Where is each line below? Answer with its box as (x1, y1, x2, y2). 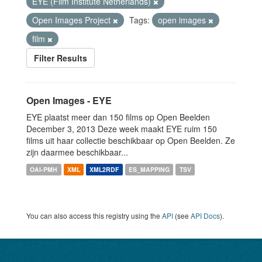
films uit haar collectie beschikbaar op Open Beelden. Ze (26, 135, 235, 146)
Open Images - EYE (26, 94, 112, 107)
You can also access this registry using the (26, 211, 162, 220)
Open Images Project (32, 14, 113, 26)
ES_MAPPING (129, 165, 170, 174)
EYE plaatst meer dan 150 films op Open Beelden (26, 111, 210, 123)
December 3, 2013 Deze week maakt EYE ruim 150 (26, 123, 217, 135)
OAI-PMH (30, 165, 58, 174)
